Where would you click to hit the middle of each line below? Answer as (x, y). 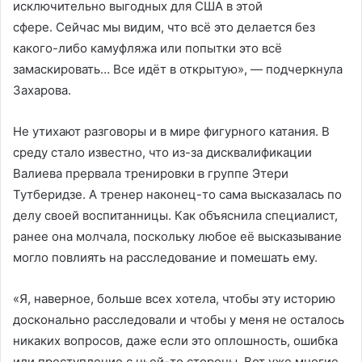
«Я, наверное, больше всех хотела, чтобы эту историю (174, 298)
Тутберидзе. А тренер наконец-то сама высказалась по (177, 194)
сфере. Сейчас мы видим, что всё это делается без (164, 27)
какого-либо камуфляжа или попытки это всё (147, 48)
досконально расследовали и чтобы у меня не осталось (179, 319)
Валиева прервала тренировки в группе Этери (151, 173)
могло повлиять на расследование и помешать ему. (165, 257)
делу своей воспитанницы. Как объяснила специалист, (175, 215)
